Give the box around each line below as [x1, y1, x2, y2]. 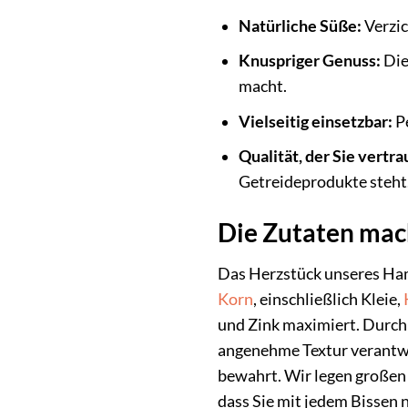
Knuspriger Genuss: [238, 51, 381, 71]
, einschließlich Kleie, [253, 290, 403, 310]
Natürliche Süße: [238, 15, 362, 36]
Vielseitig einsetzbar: [238, 111, 393, 131]
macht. [238, 76, 287, 97]
